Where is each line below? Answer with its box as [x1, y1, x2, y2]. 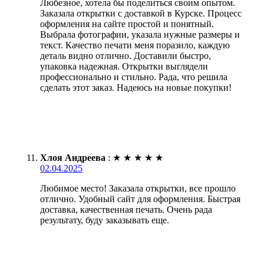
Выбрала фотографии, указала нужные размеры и [40, 29, 240, 40]
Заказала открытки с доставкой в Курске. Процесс [40, 8, 242, 19]
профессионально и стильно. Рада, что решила [40, 72, 227, 82]
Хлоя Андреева [40, 153, 105, 163]
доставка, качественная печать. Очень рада [40, 204, 212, 215]
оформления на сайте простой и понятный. [40, 19, 214, 29]
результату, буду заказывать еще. [40, 215, 169, 226]
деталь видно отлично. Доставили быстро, [40, 51, 211, 61]
